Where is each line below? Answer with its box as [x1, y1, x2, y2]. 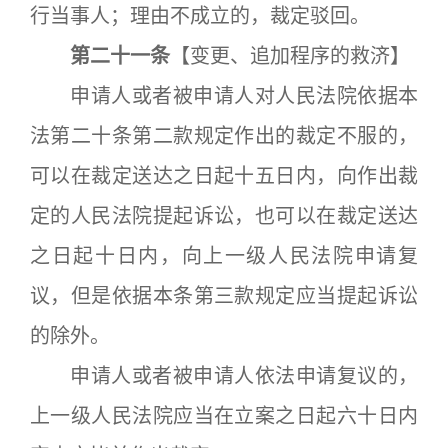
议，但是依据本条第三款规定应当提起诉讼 [30, 284, 418, 308]
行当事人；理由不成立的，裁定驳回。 [30, 4, 370, 28]
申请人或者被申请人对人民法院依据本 [30, 84, 418, 108]
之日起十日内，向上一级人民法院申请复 [30, 244, 418, 268]
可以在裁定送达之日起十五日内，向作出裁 [30, 164, 418, 188]
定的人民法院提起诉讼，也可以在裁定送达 [30, 204, 418, 228]
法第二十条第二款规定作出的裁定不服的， [30, 124, 418, 148]
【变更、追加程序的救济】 [170, 44, 410, 68]
